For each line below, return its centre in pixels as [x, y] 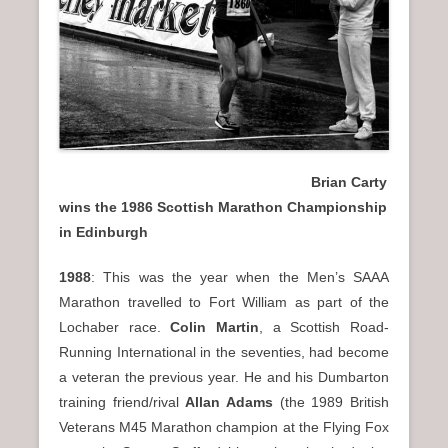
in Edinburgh [103, 231]
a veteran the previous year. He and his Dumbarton [224, 376]
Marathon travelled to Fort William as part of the [224, 301]
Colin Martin [215, 326]
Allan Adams [229, 401]
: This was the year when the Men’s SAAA [240, 276]
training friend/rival [122, 401]
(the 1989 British [331, 401]
